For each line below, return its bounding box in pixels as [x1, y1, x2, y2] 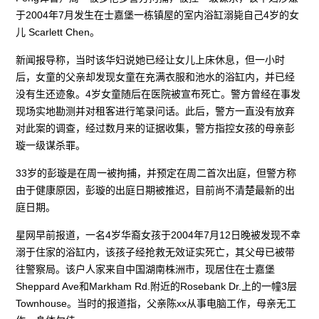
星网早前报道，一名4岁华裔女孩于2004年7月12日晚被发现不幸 [16, 229, 301, 241]
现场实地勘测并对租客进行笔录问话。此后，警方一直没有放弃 [16, 105, 296, 117]
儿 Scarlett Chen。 [16, 26, 100, 38]
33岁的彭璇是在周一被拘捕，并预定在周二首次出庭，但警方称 [16, 167, 297, 179]
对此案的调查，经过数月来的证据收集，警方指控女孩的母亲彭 [16, 122, 296, 134]
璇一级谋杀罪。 [16, 139, 86, 151]
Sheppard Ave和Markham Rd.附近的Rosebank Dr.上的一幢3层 [16, 280, 298, 292]
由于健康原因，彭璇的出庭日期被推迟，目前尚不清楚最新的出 [16, 184, 296, 196]
